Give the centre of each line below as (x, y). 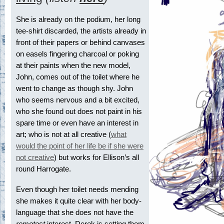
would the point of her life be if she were (80, 145)
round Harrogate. (43, 168)
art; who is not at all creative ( (63, 134)
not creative (35, 157)
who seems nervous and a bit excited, (78, 99)
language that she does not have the (75, 212)
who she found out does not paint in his (79, 111)
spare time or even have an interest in (77, 122)
